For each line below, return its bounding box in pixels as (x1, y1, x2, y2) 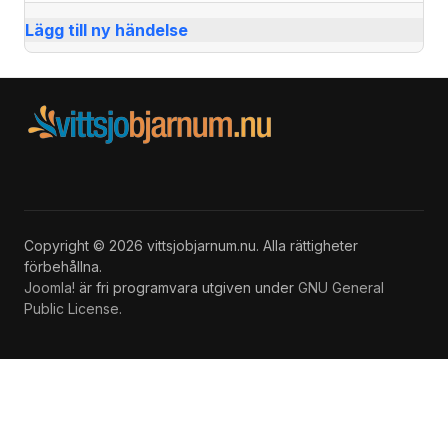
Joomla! (24, 279, 75, 297)
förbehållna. (24, 258, 102, 276)
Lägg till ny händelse (25, 19, 188, 40)
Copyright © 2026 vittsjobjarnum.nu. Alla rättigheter (24, 237, 358, 255)
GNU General (298, 279, 384, 297)
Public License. (24, 300, 122, 318)
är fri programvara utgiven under (75, 279, 298, 297)
